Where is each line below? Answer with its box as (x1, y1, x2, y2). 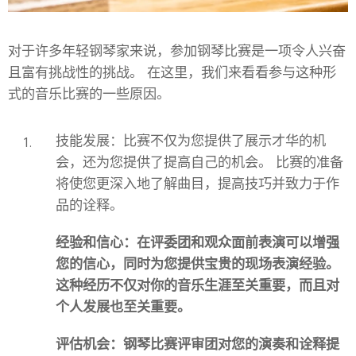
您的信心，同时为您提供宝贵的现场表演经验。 (56, 255, 339, 273)
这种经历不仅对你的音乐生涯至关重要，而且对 (56, 277, 339, 294)
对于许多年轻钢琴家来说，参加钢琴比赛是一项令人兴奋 (8, 42, 346, 60)
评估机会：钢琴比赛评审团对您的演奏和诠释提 (56, 335, 339, 353)
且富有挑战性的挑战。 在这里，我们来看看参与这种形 (8, 64, 336, 81)
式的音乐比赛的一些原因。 (8, 85, 170, 103)
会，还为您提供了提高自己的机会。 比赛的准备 (56, 153, 343, 171)
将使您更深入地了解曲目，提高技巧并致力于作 (56, 175, 339, 192)
